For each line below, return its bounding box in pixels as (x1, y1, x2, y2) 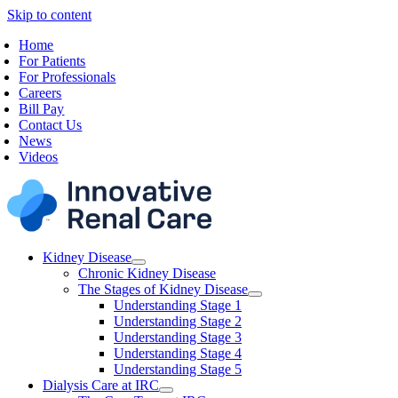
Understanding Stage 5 (114, 362, 242, 377)
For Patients (19, 53, 86, 68)
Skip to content (7, 7, 92, 22)
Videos (19, 149, 59, 164)
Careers (19, 85, 62, 100)
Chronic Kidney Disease (78, 266, 216, 281)
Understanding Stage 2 (114, 314, 242, 329)
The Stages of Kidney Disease (78, 282, 248, 297)
